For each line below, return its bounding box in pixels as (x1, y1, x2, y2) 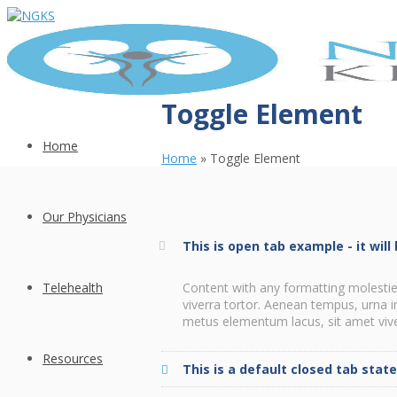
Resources (43, 350, 103, 367)
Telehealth (43, 279, 103, 296)
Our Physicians (43, 208, 127, 225)
